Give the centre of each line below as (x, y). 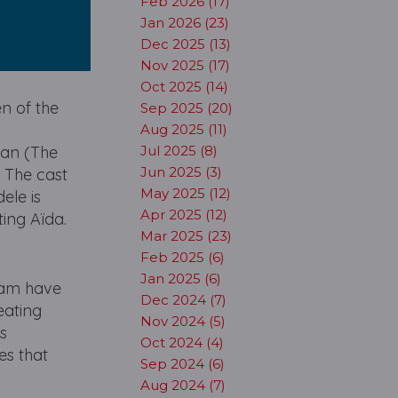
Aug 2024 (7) (183, 385)
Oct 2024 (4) (182, 342)
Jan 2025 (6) (180, 279)
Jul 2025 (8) (179, 151)
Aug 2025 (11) (183, 129)
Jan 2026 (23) (184, 23)
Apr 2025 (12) (183, 215)
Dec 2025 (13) (185, 44)
